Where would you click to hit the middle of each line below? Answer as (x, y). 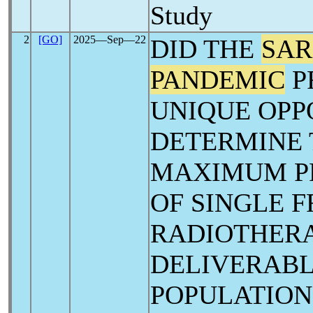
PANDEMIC (218, 80)
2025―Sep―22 (109, 39)
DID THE (206, 49)
